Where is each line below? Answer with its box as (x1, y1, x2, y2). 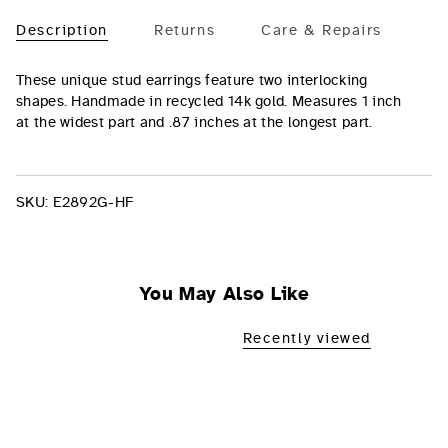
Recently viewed (242, 329, 371, 348)
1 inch (361, 91, 402, 110)
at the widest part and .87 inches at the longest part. (16, 112, 373, 131)
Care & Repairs (261, 21, 382, 40)
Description (16, 21, 108, 40)
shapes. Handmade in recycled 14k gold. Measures (16, 91, 362, 110)
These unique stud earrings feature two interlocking (16, 70, 368, 89)
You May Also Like (138, 283, 310, 306)
